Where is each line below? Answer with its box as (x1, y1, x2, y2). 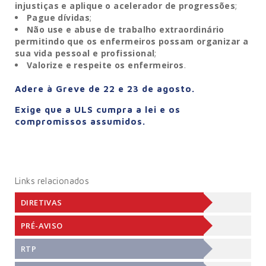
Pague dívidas (27, 12, 90, 24)
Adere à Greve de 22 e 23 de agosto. (15, 84, 195, 94)
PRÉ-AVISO (21, 220, 63, 232)
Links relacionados (15, 176, 90, 186)
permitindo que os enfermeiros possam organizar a (15, 36, 249, 47)
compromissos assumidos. (15, 116, 145, 127)
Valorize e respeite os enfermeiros (27, 59, 184, 71)
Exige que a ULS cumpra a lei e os (15, 104, 180, 115)
